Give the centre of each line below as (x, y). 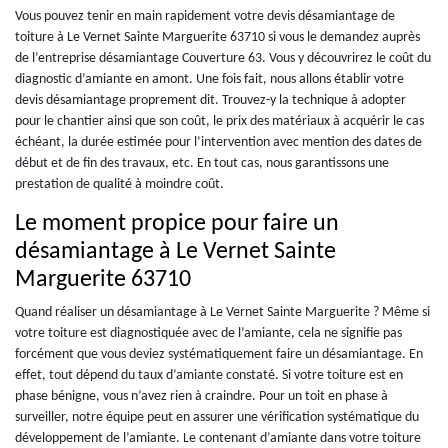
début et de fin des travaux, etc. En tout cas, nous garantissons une (202, 163)
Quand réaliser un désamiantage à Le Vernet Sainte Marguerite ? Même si (222, 312)
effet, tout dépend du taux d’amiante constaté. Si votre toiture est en (209, 375)
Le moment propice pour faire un (177, 223)
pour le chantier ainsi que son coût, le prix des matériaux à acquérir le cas (219, 121)
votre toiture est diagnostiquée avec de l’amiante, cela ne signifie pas (208, 333)
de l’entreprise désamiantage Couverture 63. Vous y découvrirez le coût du (223, 58)
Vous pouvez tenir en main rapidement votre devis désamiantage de (205, 16)
